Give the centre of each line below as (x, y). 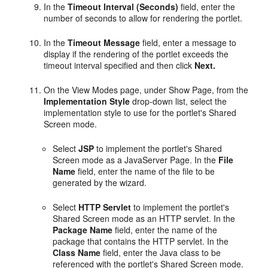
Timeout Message (104, 42)
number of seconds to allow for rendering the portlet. (143, 18)
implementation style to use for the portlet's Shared (140, 112)
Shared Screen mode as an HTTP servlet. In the (144, 218)
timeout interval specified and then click (119, 65)
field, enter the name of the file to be (145, 171)
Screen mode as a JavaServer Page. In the (136, 160)
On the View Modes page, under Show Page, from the (146, 90)
